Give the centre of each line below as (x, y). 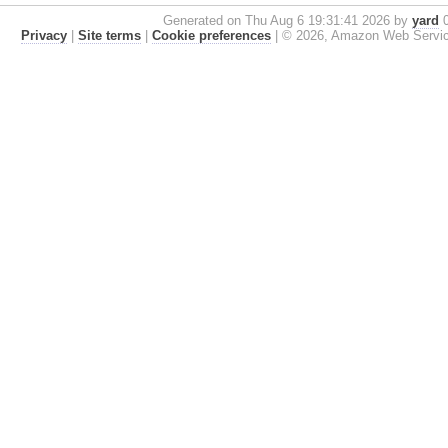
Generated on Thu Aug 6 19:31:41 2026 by (288, 20)
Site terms (109, 35)
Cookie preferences (211, 35)
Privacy (43, 35)
